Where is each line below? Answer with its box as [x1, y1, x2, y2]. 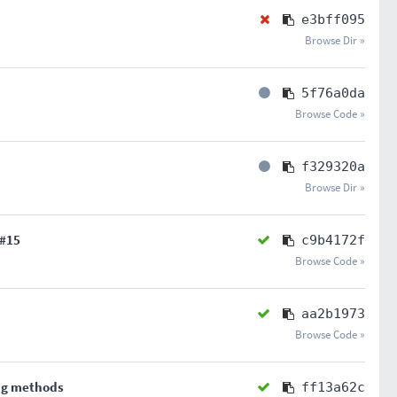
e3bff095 [300, 12, 365, 27]
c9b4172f [300, 232, 365, 248]
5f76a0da [300, 85, 365, 101]
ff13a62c [300, 379, 365, 395]
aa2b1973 [300, 306, 365, 322]
